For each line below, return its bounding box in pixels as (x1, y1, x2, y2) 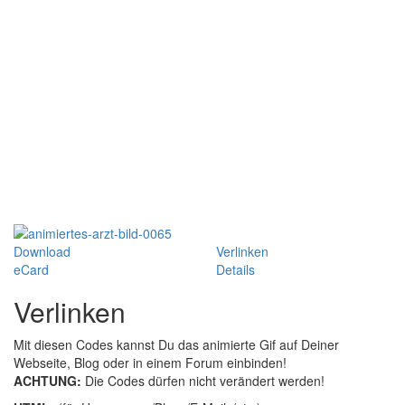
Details (216, 259, 255, 278)
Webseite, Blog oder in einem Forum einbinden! (14, 353, 287, 372)
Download (14, 241, 71, 260)
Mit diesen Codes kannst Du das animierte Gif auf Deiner (14, 334, 339, 353)
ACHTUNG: (14, 371, 81, 390)
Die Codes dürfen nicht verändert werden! (81, 371, 325, 390)
